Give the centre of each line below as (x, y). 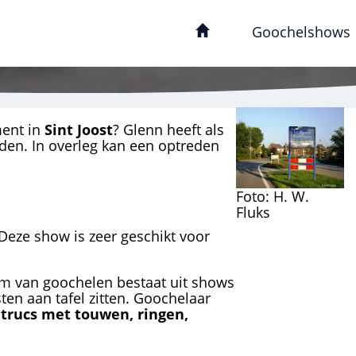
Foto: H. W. (273, 196)
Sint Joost (79, 130)
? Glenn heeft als (168, 130)
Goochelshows (301, 32)
